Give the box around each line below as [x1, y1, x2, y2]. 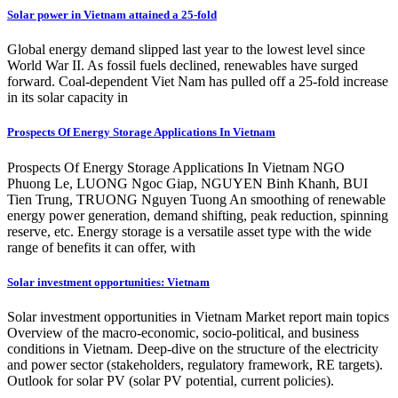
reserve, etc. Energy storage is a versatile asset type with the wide [7, 223, 371, 239]
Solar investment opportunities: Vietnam [7, 275, 210, 289]
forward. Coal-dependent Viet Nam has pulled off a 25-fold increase [7, 74, 388, 90]
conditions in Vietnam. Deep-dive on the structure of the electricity [7, 340, 378, 356]
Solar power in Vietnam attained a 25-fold [7, 8, 217, 22]
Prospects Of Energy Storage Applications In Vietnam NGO [7, 159, 345, 175]
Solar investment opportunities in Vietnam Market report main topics [7, 308, 389, 324]
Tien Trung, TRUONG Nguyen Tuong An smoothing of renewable [7, 191, 386, 207]
